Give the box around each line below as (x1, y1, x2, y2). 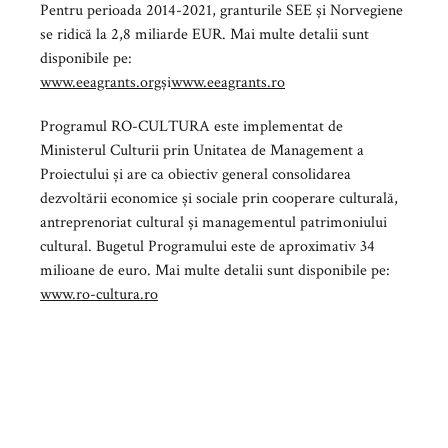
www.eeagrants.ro (171, 71, 285, 93)
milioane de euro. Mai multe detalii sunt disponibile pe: (40, 259, 390, 281)
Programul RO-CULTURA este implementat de (40, 115, 343, 137)
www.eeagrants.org (40, 71, 161, 93)
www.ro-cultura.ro (40, 283, 158, 305)
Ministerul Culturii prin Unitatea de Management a (40, 139, 364, 161)
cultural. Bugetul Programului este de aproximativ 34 (40, 235, 375, 257)
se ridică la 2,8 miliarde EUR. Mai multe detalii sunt (40, 23, 369, 45)
